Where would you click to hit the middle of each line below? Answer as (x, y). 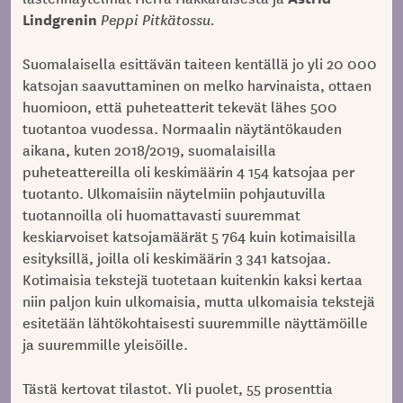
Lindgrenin (59, 19)
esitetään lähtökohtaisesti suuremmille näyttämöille (195, 322)
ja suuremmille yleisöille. (105, 344)
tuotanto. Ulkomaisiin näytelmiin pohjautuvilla (174, 193)
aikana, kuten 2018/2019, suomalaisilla (149, 150)
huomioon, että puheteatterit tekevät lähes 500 (179, 107)
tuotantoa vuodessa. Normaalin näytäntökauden (182, 128)
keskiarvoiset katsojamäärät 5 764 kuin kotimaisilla (189, 236)
